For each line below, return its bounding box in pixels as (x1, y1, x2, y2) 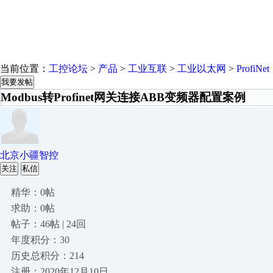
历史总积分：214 (11, 250, 84, 261)
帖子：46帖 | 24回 (11, 219, 86, 229)
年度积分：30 (11, 235, 69, 245)
